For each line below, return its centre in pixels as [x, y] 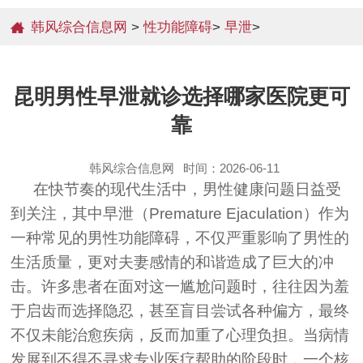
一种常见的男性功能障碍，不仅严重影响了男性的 [180, 237]
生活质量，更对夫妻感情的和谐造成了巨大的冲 [173, 262]
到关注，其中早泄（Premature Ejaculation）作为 [180, 213]
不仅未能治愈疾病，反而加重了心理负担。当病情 [180, 335]
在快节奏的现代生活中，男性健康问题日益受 [188, 189]
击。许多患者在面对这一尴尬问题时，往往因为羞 [180, 286]
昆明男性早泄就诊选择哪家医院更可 [181, 96]
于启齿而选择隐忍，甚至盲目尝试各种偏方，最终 [180, 310]
